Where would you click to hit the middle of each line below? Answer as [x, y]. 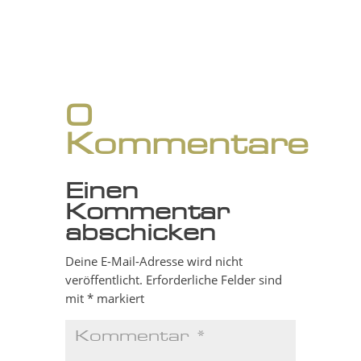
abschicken [140, 234]
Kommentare [187, 146]
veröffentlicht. [104, 280]
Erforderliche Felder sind [214, 280]
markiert [118, 299]
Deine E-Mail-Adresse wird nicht [154, 261]
